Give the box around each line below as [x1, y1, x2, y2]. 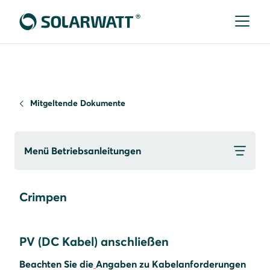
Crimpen [19, 189, 67, 204]
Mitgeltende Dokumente [30, 98, 125, 108]
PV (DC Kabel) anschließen [19, 234, 169, 249]
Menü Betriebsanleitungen [24, 145, 141, 157]
